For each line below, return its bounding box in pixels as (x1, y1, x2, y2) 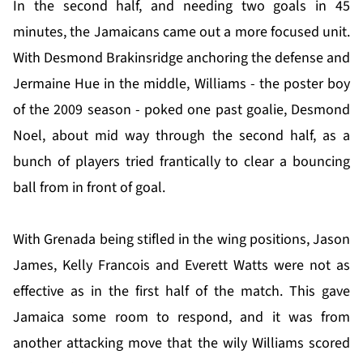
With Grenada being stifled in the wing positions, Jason (13, 229, 350, 250)
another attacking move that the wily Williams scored (13, 333, 350, 354)
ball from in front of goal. (13, 177, 165, 199)
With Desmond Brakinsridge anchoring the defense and (13, 48, 350, 69)
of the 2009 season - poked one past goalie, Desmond (13, 100, 350, 121)
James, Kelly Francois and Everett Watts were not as (13, 255, 350, 276)
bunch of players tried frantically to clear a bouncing (13, 152, 350, 173)
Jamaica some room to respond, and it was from (13, 307, 350, 328)
